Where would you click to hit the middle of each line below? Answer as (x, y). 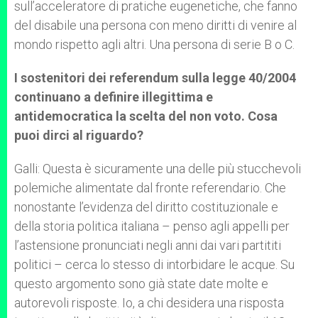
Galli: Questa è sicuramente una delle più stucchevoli (158, 169)
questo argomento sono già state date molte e (141, 284)
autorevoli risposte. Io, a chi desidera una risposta (149, 303)
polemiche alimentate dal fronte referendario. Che (150, 188)
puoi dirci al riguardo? (79, 135)
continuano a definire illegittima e (114, 97)
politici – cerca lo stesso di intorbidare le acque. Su (154, 264)
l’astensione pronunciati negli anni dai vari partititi (148, 245)
